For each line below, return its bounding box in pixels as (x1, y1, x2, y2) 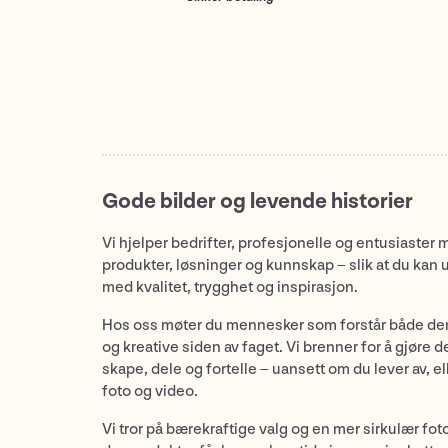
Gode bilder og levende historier (102, 187, 413, 215)
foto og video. (102, 381, 198, 401)
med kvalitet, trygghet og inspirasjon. (102, 277, 358, 297)
